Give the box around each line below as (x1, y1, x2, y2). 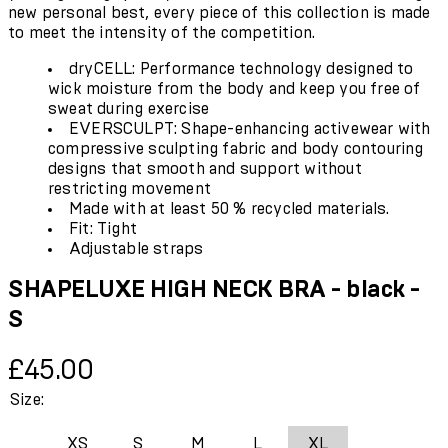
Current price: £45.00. (7, 351, 161, 368)
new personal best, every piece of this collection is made (8, 4, 431, 21)
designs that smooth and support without (48, 160, 362, 177)
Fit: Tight (69, 220, 137, 237)
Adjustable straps (69, 240, 204, 257)
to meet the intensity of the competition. (8, 24, 316, 41)
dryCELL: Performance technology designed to (69, 60, 414, 77)
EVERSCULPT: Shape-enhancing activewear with (69, 120, 431, 137)
